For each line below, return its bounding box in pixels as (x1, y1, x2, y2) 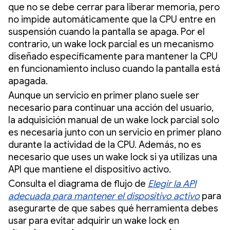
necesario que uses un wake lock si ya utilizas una (8, 151, 217, 163)
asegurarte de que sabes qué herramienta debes (8, 202, 218, 214)
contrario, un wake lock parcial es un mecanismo (8, 38, 214, 50)
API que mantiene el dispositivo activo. (8, 163, 173, 175)
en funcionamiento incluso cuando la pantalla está (8, 63, 220, 74)
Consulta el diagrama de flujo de (8, 178, 148, 189)
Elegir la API (148, 178, 196, 189)
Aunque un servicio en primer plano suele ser (8, 89, 199, 101)
